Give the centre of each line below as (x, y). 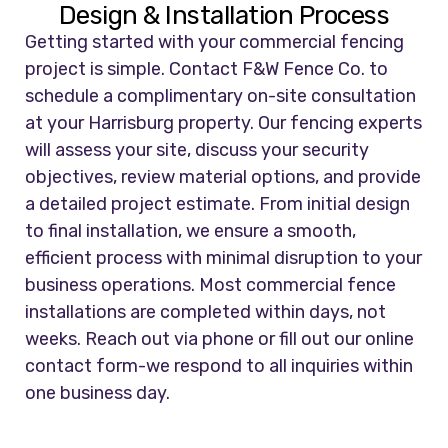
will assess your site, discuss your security (197, 150)
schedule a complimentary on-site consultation (221, 96)
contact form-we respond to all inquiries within (219, 366)
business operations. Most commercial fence (211, 285)
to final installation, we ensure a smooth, (191, 231)
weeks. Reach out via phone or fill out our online (220, 339)
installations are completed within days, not (206, 312)
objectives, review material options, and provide (223, 177)
